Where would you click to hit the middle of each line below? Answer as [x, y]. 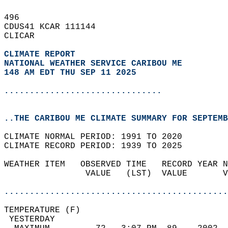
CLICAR [24, 36]
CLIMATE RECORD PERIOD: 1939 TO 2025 [98, 146]
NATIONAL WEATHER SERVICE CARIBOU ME [93, 64]
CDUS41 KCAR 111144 [55, 27]
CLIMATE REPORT [42, 54]
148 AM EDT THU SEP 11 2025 [70, 73]
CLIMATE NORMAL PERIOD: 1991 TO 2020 [98, 137]
